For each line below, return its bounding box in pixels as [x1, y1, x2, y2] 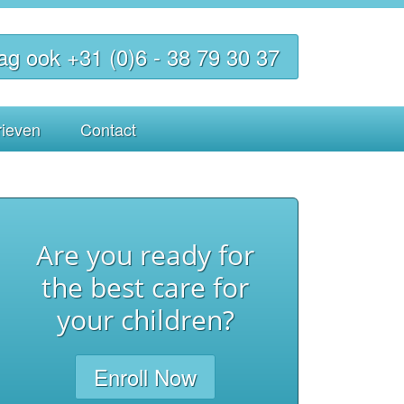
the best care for [41, 269, 249, 306]
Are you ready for [36, 236, 254, 273]
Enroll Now [94, 361, 197, 392]
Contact [79, 117, 136, 141]
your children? [56, 301, 234, 338]
